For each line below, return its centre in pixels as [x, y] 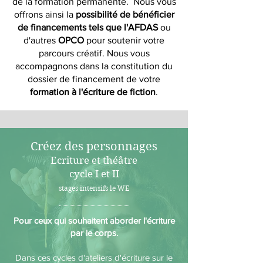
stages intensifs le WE [94, 188]
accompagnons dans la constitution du [94, 66]
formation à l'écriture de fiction [93, 92]
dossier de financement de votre [94, 79]
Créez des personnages [94, 146]
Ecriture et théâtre [94, 160]
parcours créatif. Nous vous [94, 53]
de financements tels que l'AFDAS [87, 27]
